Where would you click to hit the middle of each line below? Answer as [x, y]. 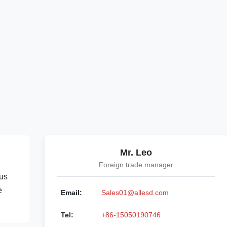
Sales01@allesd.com [135, 193]
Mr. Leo [136, 153]
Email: [71, 193]
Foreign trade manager [136, 165]
